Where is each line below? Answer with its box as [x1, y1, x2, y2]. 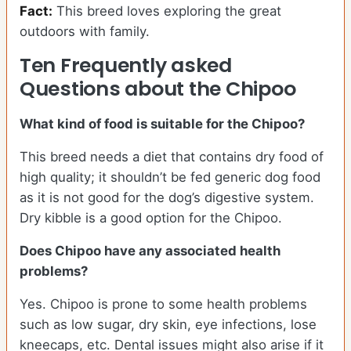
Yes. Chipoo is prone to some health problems [20, 296, 307, 313]
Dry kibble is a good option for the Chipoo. [20, 210, 282, 226]
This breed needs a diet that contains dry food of [20, 149, 324, 165]
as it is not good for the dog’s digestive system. [20, 190, 314, 206]
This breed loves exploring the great [52, 3, 281, 20]
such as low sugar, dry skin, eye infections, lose [20, 317, 317, 333]
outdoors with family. [20, 24, 150, 40]
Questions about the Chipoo [20, 75, 296, 103]
